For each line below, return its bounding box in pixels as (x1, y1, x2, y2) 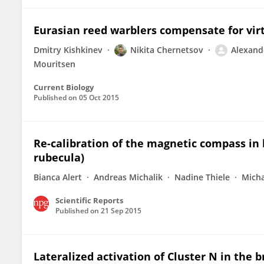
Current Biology (34, 82, 94, 93)
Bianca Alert (34, 171, 82, 183)
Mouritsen (34, 58, 75, 70)
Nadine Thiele (174, 171, 230, 183)
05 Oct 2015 (79, 93, 119, 103)
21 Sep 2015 (101, 206, 141, 216)
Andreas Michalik (94, 171, 163, 183)
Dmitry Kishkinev (34, 44, 103, 55)
